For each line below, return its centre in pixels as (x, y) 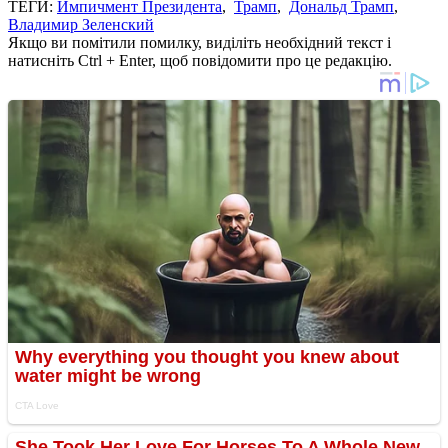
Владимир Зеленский (81, 24)
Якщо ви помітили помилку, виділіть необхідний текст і (199, 42)
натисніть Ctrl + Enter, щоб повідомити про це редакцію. (200, 60)
